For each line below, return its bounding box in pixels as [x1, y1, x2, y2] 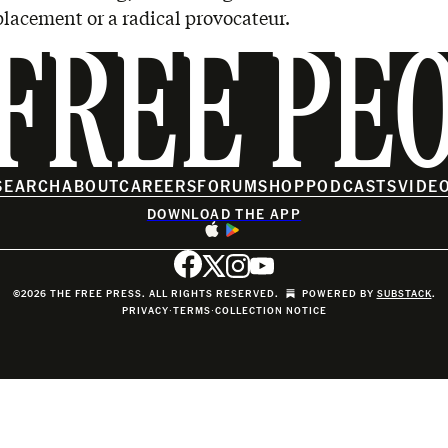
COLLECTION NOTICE [214, 304, 327, 316]
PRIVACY [121, 304, 169, 316]
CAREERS [119, 175, 198, 196]
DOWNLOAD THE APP [146, 204, 302, 222]
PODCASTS [305, 175, 398, 196]
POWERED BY [301, 287, 377, 299]
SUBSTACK [376, 287, 432, 299]
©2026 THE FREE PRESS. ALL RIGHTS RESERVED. [12, 287, 279, 299]
